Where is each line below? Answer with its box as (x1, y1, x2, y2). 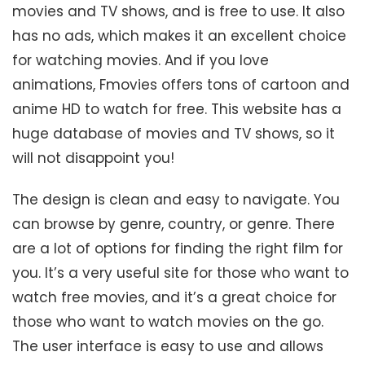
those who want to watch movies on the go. (12, 312, 323, 332)
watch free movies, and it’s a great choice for (12, 288, 336, 308)
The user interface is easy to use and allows (12, 336, 323, 357)
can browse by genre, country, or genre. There (12, 214, 335, 235)
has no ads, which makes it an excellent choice (12, 26, 346, 46)
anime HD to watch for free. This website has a (12, 99, 341, 120)
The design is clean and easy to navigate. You (12, 190, 340, 210)
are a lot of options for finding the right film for (12, 239, 343, 259)
